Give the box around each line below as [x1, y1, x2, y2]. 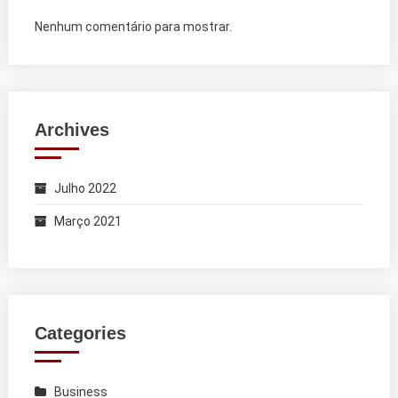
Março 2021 [53, 213, 122, 228]
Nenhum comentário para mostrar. [34, 19, 232, 34]
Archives [34, 119, 109, 139]
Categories [34, 322, 126, 343]
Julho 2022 [53, 180, 116, 195]
